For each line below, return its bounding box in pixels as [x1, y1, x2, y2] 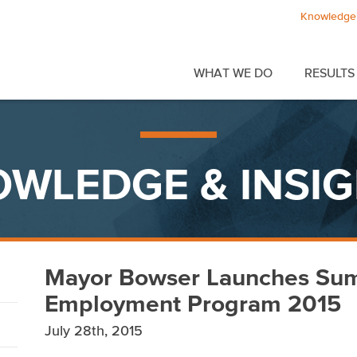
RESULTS [304, 65, 355, 80]
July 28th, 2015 [44, 323, 143, 339]
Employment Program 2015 [44, 290, 341, 316]
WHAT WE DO [194, 65, 273, 80]
